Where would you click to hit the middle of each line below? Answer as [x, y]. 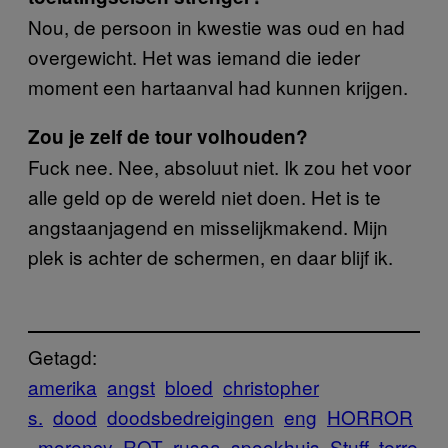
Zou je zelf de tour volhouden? [168, 136]
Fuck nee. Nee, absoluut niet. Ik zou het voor [219, 166]
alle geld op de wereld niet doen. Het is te [204, 196]
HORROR [370, 417]
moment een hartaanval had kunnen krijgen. [218, 86]
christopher [271, 387]
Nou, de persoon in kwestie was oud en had [216, 26]
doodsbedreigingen [190, 417]
